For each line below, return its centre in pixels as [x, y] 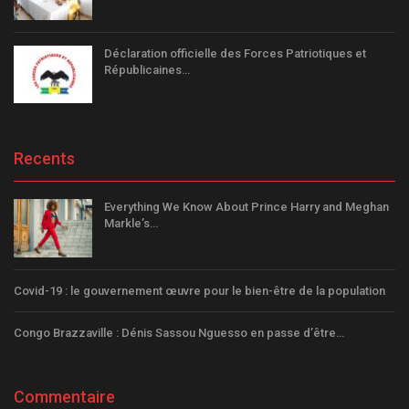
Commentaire [64, 396]
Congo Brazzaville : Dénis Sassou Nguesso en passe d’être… [179, 332]
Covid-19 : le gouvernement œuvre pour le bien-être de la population [199, 290]
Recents [44, 159]
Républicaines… [147, 69]
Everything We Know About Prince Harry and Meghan [246, 207]
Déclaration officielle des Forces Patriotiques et [235, 53]
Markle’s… [131, 224]
